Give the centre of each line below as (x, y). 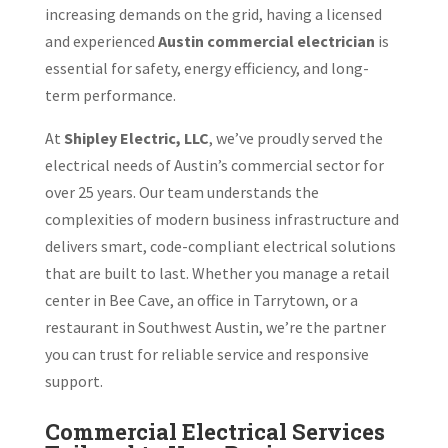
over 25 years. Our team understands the (181, 191)
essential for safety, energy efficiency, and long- (206, 67)
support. (73, 380)
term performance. (110, 94)
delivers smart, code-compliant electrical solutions (220, 245)
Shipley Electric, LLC (136, 137)
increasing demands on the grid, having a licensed (213, 13)
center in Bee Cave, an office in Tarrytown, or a (201, 299)
